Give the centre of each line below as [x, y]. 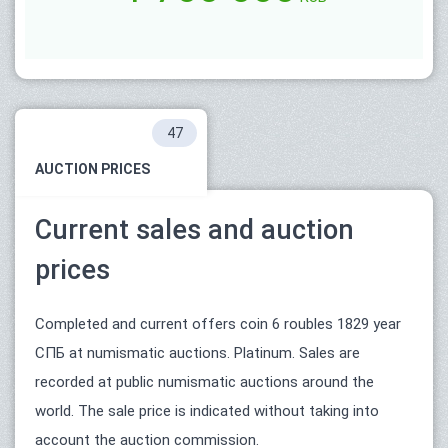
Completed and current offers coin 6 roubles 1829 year [218, 323]
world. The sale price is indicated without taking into [207, 410]
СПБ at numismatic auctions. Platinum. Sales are [197, 352]
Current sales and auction [194, 229]
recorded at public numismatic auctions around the [204, 381]
